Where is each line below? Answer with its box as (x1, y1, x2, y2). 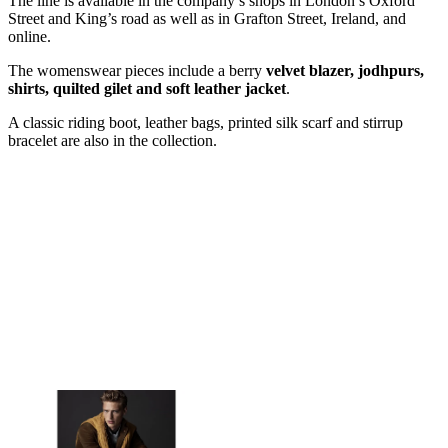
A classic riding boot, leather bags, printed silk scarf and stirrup (8, 114, 403, 132)
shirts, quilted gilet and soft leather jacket (8, 80, 286, 98)
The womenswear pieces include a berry (8, 62, 266, 80)
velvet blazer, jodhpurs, (266, 62, 424, 80)
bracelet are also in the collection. (8, 132, 217, 150)
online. (8, 28, 51, 46)
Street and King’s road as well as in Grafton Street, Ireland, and (8, 10, 406, 28)
